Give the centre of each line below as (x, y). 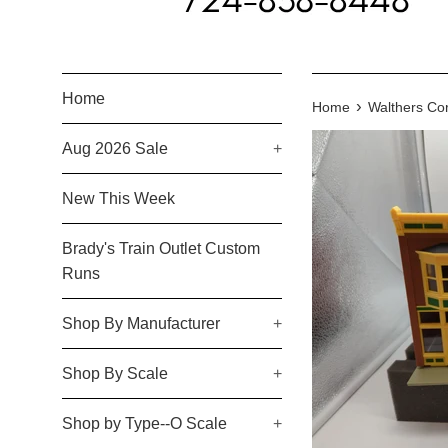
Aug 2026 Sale (115, 148)
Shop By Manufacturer (141, 323)
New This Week (118, 198)
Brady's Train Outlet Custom (161, 248)
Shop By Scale (115, 373)
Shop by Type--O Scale (144, 423)
